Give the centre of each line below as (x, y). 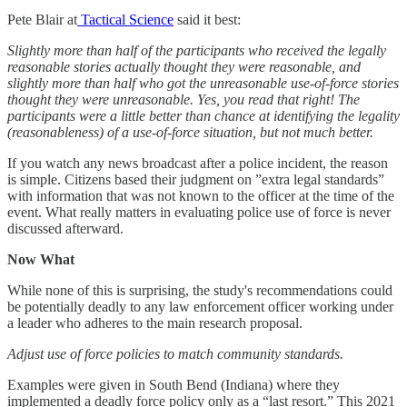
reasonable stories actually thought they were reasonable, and (184, 66)
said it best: (207, 19)
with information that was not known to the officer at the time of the (201, 195)
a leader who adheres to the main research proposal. (155, 323)
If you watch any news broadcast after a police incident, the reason (198, 163)
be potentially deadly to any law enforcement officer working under (200, 306)
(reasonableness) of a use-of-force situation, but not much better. (190, 132)
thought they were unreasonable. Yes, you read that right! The (184, 99)
